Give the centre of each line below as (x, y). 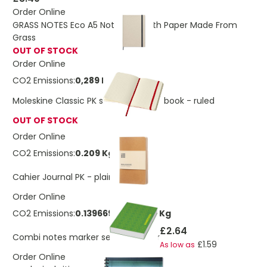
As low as (177, 245)
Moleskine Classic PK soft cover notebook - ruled (114, 101)
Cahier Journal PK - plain (63, 177)
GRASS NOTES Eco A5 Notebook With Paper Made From (125, 25)
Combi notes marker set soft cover (86, 237)
